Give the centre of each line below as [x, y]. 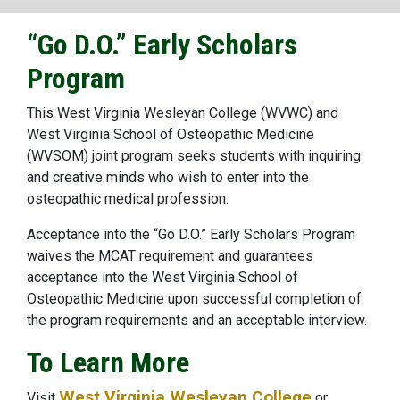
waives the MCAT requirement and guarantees [170, 256]
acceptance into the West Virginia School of [162, 277]
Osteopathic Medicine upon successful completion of [194, 299]
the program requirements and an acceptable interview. [197, 320]
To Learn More [108, 362]
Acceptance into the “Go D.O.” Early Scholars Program [191, 234]
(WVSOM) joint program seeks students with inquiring [194, 156]
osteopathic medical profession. [128, 199]
